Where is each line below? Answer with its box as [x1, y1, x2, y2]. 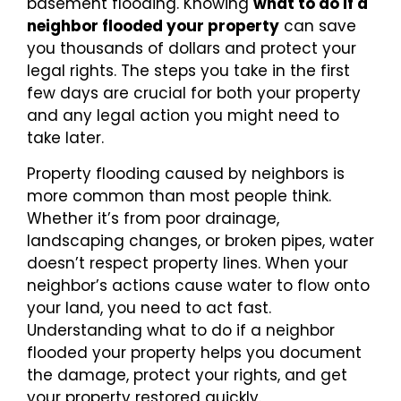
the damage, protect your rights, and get [27, 363, 347, 386]
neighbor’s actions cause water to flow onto [27, 274, 370, 296]
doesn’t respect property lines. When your [27, 252, 348, 274]
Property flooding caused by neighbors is [27, 162, 345, 184]
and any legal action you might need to [27, 105, 339, 127]
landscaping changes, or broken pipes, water [27, 229, 374, 252]
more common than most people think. [27, 184, 331, 207]
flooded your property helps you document [27, 341, 362, 363]
